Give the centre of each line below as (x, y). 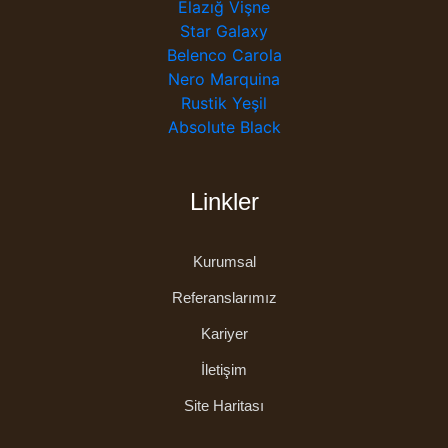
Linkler (224, 201)
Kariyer (224, 333)
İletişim (224, 369)
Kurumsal (224, 261)
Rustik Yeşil (224, 102)
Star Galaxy (224, 30)
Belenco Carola (224, 54)
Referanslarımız (224, 297)
